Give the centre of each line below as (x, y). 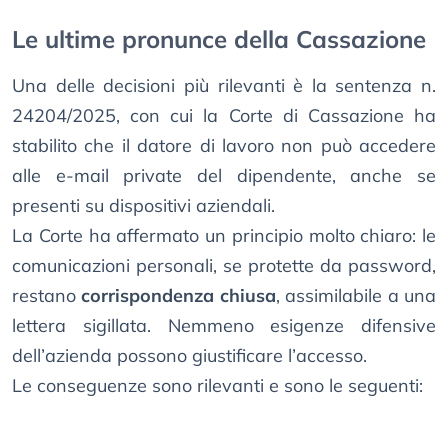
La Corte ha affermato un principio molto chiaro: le (224, 236)
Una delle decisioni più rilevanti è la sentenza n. (224, 86)
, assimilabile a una (356, 296)
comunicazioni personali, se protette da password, (224, 266)
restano (47, 296)
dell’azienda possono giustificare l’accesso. (189, 356)
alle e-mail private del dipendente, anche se (224, 176)
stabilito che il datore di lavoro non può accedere (224, 146)
